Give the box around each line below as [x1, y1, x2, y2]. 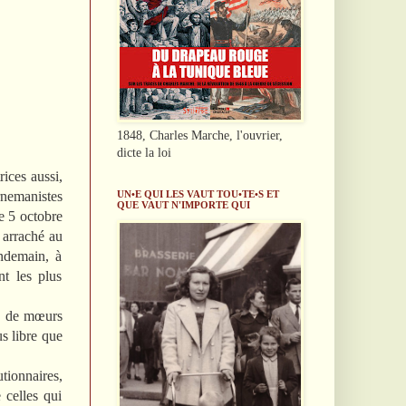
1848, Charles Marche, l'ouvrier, [116, 128, 283, 142]
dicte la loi [116, 145, 171, 159]
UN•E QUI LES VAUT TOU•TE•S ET [116, 188, 279, 199]
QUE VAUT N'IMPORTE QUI [116, 198, 250, 210]
